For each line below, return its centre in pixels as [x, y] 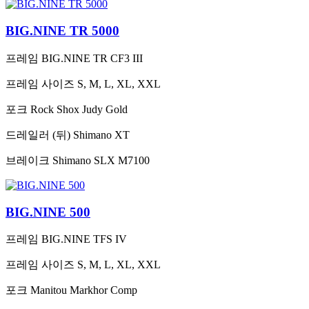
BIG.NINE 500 [48, 212]
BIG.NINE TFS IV [84, 239]
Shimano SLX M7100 [101, 160]
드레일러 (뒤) [38, 134]
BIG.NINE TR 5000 [62, 31]
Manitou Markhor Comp [84, 290]
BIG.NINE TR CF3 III [92, 58]
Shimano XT [101, 134]
